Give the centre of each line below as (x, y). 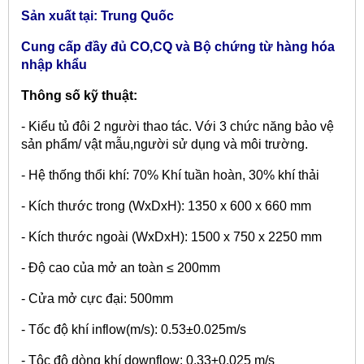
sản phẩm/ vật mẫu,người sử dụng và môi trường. (165, 144)
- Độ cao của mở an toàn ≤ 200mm (121, 267)
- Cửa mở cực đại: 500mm (97, 298)
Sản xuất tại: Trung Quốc (97, 15)
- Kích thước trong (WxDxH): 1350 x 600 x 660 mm (166, 206)
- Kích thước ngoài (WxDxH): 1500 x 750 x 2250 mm (171, 236)
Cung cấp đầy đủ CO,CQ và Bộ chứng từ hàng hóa (178, 46)
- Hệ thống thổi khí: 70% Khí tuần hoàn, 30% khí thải (170, 175)
